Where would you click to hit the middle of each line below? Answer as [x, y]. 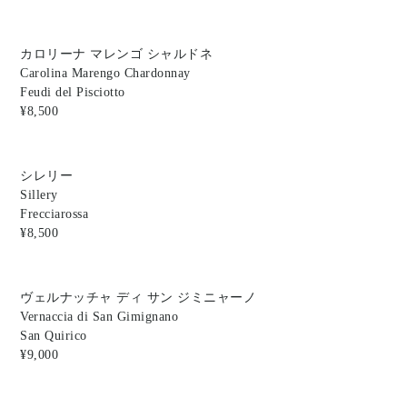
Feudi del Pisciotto [73, 93]
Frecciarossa [55, 214]
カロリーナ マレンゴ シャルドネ [117, 55]
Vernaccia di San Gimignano [99, 317]
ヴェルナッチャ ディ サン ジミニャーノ [139, 298]
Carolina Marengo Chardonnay [105, 74]
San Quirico [54, 336]
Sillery [39, 195]
